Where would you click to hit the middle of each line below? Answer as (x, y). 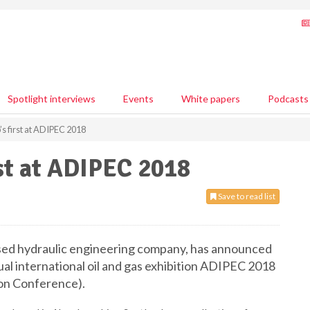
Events (138, 99)
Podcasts (288, 99)
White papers (211, 99)
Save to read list (246, 196)
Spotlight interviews (52, 99)
